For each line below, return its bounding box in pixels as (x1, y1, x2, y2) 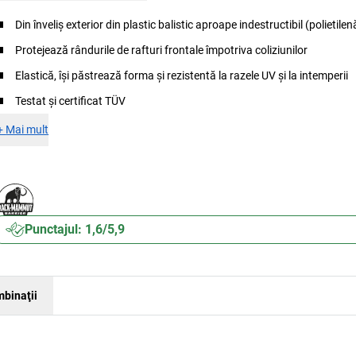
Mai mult (6, 123, 49, 136)
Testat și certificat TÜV (15, 95, 126, 107)
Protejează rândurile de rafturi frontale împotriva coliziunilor (15, 44, 308, 56)
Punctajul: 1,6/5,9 (25, 222, 126, 237)
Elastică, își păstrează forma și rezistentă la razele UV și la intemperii (15, 69, 349, 82)
